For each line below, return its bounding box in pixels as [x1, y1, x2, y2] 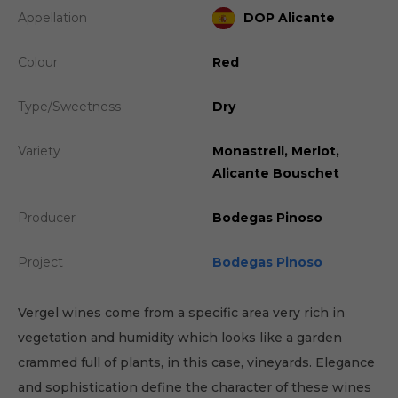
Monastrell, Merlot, [212, 142, 339, 159]
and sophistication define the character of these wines [18, 378, 371, 395]
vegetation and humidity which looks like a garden [18, 329, 342, 346]
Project [18, 253, 63, 270]
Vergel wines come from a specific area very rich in [18, 304, 345, 321]
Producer [18, 209, 76, 226]
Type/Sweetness [18, 98, 121, 115]
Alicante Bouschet [212, 164, 339, 181]
